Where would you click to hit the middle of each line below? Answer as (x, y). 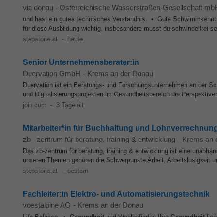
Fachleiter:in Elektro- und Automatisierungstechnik (116, 194)
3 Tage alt (70, 105)
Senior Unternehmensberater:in (81, 62)
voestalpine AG (47, 205)
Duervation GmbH (52, 73)
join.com (35, 105)
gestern (77, 171)
